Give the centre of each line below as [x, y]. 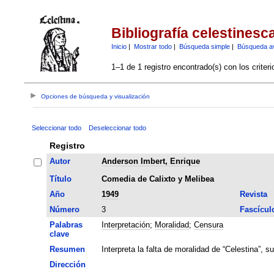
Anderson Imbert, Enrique [150, 161]
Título [60, 179]
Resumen [67, 249]
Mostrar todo [153, 46]
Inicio [119, 46]
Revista [253, 194]
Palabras [66, 224]
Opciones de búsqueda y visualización [96, 97]
